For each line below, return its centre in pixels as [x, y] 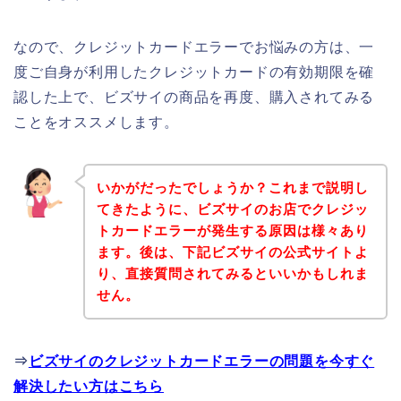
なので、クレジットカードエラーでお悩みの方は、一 [194, 47]
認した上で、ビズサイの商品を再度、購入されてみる [194, 98]
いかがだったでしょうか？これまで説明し [232, 187]
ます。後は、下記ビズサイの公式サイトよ [232, 252]
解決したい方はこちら [89, 386]
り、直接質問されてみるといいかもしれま [232, 273]
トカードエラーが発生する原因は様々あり [232, 230]
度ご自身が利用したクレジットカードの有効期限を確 [194, 73]
